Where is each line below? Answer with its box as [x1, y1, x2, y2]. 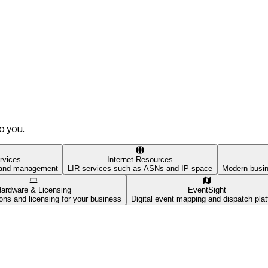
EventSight [188, 185, 226, 194]
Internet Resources [107, 154, 173, 164]
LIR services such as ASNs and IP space [68, 163, 212, 173]
